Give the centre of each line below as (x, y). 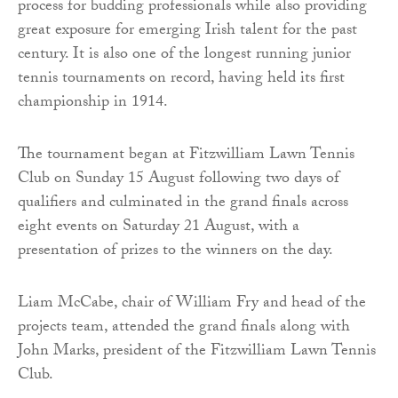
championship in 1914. (93, 103)
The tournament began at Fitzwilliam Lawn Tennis (186, 155)
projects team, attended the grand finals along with (184, 328)
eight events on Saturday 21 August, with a (159, 227)
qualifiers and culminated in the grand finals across (183, 203)
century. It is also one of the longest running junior (184, 55)
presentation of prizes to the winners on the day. (175, 251)
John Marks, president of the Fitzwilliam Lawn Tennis (197, 352)
